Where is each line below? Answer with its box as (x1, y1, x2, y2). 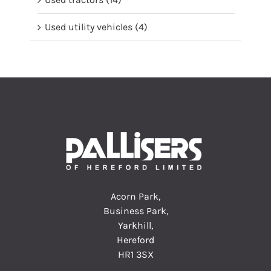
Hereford (117, 233, 154, 246)
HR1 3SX (117, 248, 154, 260)
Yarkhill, (118, 219, 153, 231)
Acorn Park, (111, 190, 160, 202)
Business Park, (103, 204, 168, 217)
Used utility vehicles (45, 21, 132, 33)
